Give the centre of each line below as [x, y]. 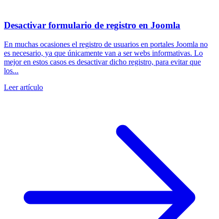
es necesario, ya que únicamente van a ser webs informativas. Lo [103, 53]
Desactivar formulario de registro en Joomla [92, 25]
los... [11, 70]
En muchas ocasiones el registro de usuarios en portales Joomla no [106, 44]
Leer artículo [23, 87]
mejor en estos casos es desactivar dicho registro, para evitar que [102, 62]
